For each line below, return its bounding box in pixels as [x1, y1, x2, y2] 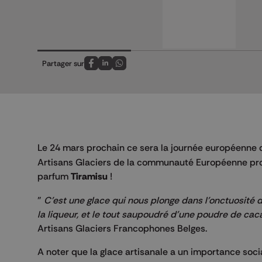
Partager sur [42, 58, 84, 68]
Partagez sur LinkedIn [104, 64, 177, 74]
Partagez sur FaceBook [90, 64, 169, 74]
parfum [37, 170, 71, 182]
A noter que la [37, 246, 100, 258]
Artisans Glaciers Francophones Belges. [37, 222, 207, 235]
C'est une [42, 194, 87, 206]
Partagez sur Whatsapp [118, 64, 199, 74]
